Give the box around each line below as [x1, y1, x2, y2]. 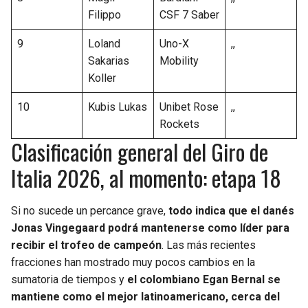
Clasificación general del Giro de [11, 135, 268, 168]
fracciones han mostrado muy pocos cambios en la [11, 256, 255, 269]
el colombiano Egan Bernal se [127, 273, 280, 287]
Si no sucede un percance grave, [11, 204, 168, 218]
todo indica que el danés [168, 204, 294, 218]
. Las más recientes [162, 239, 256, 252]
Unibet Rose [159, 100, 219, 114]
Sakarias [88, 54, 129, 68]
